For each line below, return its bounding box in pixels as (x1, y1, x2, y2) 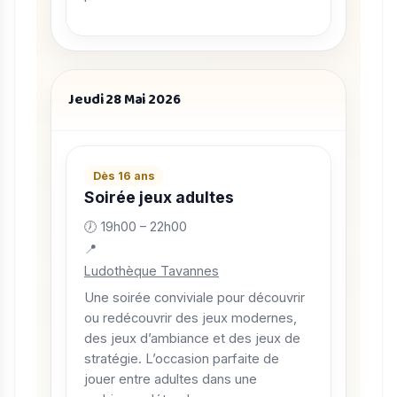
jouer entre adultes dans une (84, 371, 257, 388)
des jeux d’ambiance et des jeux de (84, 331, 300, 347)
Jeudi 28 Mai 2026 (68, 89, 181, 112)
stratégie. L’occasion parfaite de (84, 351, 279, 368)
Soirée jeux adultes (84, 188, 234, 207)
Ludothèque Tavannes (84, 262, 219, 278)
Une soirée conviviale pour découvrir (84, 290, 305, 307)
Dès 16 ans (92, 169, 155, 183)
